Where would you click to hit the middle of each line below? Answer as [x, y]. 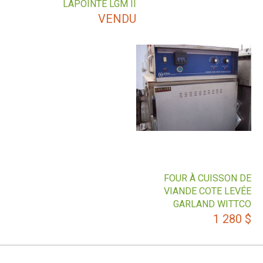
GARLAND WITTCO [212, 204]
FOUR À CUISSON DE [208, 178]
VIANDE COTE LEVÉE [208, 191]
